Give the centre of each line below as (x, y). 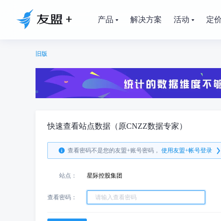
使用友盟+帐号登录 (187, 150)
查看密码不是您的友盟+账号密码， (114, 150)
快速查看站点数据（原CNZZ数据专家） (117, 126)
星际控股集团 (105, 176)
